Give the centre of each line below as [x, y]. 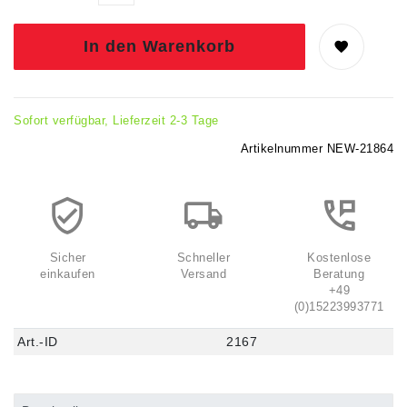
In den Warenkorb [159, 46]
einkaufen [68, 274]
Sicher [68, 258]
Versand [203, 274]
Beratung [339, 274]
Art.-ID [38, 341]
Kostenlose [339, 258]
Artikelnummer [283, 149]
